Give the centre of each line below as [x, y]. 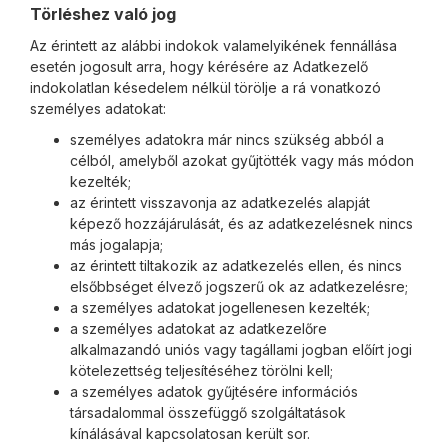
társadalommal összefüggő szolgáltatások [208, 412]
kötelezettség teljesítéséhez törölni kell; [201, 370]
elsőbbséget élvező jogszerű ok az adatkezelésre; [239, 286]
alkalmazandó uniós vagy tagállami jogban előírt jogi [241, 349]
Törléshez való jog [103, 14]
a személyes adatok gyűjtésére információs [214, 391]
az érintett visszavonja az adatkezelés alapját [220, 202]
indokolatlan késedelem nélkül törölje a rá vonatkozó [205, 87]
